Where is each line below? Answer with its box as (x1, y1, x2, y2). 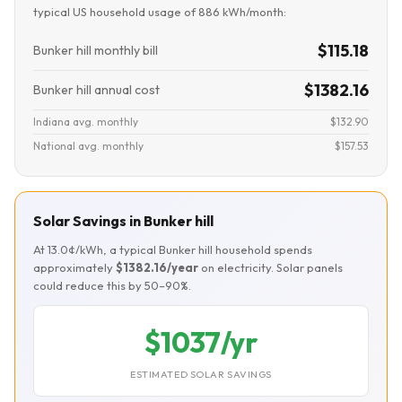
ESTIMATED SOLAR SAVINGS (130, 368, 272, 380)
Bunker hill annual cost (33, 82, 160, 98)
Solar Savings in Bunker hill (33, 212, 214, 230)
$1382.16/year (116, 260, 198, 275)
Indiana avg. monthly (33, 115, 138, 128)
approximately (33, 260, 116, 275)
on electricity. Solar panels (198, 260, 343, 275)
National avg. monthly (33, 139, 144, 153)
